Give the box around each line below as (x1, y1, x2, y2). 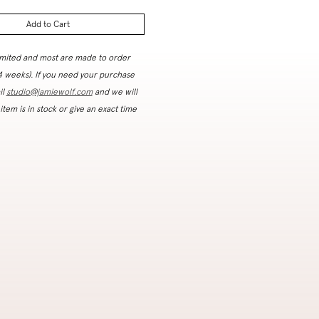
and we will (92, 86, 137, 97)
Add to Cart (26, 19, 70, 29)
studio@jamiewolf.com (6, 86, 93, 97)
